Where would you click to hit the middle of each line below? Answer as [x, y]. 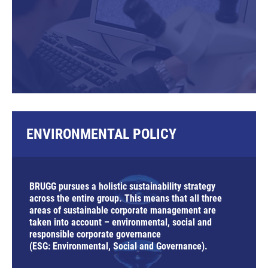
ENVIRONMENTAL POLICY [101, 134]
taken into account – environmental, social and [121, 222]
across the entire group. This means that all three [126, 198]
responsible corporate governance [95, 234]
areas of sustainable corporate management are [123, 210]
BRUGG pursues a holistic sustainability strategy [122, 186]
